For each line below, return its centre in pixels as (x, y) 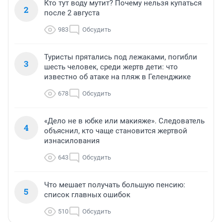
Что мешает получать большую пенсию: (115, 185)
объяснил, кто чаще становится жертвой (116, 131)
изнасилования (72, 140)
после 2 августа (72, 13)
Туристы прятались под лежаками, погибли (121, 57)
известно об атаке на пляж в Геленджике (117, 77)
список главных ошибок (87, 194)
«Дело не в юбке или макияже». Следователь (124, 121)
